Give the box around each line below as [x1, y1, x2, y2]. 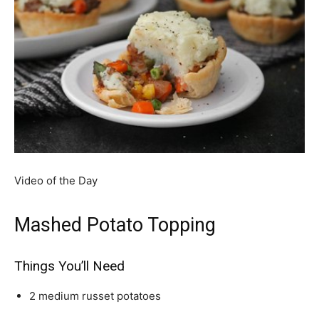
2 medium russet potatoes [29, 289, 161, 303]
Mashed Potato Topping [14, 214, 216, 236]
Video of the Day [14, 174, 98, 187]
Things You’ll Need [14, 258, 125, 274]
